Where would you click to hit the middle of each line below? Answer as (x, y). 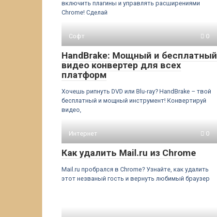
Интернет (83, 133)
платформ (84, 75)
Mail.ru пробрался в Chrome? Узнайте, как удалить (135, 169)
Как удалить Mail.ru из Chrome (129, 153)
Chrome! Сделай (85, 12)
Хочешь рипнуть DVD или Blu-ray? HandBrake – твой (136, 91)
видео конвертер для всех (121, 65)
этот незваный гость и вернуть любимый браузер (136, 178)
